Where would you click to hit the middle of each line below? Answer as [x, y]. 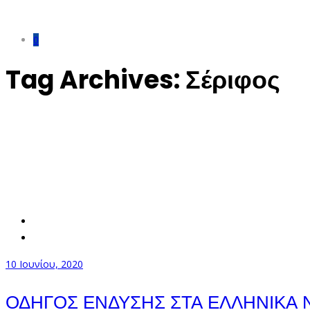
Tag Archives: [95, 80]
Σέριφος [233, 80]
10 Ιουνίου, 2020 [44, 264]
